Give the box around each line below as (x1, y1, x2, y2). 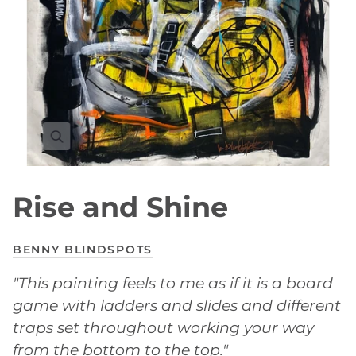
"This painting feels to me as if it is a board (13, 273, 333, 293)
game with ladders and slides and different (13, 296, 341, 315)
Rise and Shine (13, 190, 228, 225)
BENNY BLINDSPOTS (13, 242, 153, 257)
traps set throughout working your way (13, 318, 314, 338)
